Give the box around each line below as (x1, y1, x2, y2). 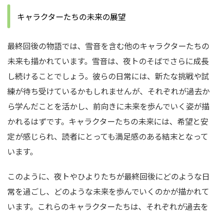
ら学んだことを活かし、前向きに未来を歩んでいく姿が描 (7, 100, 209, 112)
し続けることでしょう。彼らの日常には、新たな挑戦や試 (7, 70, 209, 82)
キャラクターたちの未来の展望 (17, 11, 126, 22)
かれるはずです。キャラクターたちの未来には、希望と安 (7, 115, 208, 127)
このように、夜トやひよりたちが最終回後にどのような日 (7, 170, 210, 182)
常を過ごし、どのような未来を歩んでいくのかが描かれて (7, 185, 209, 197)
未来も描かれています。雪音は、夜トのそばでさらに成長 (7, 55, 209, 67)
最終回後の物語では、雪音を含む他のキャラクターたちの (7, 40, 209, 52)
